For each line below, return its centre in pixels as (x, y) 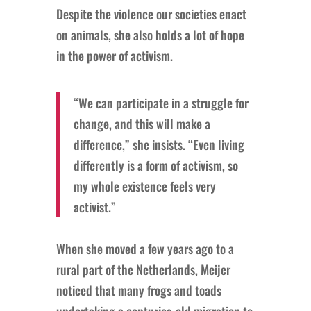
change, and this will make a (142, 123)
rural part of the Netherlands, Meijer (143, 269)
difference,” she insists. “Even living (159, 144)
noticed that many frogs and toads (138, 290)
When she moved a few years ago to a (145, 248)
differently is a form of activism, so (155, 165)
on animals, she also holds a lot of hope (150, 34)
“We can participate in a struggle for (161, 102)
